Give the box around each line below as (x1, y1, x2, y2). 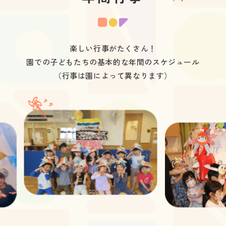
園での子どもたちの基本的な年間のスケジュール (26, 56, 200, 68)
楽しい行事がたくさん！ (70, 43, 156, 54)
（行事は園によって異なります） (54, 70, 172, 81)
